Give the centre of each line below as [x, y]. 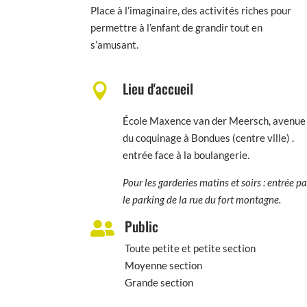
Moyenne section [164, 265]
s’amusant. [114, 45]
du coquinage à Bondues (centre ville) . [209, 138]
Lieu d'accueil [158, 89]
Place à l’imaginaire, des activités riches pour [191, 11]
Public [142, 226]
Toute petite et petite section [191, 248]
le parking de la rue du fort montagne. [202, 200]
